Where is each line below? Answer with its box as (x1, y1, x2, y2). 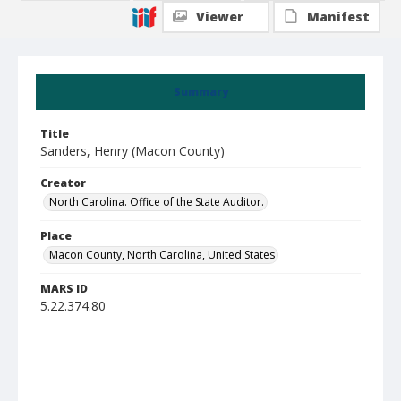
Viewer (196, 8, 243, 25)
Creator (40, 175, 86, 191)
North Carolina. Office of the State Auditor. (49, 194, 264, 209)
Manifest (307, 8, 370, 25)
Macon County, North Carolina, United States (49, 247, 275, 262)
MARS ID (40, 281, 88, 296)
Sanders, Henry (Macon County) (40, 142, 225, 159)
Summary (173, 84, 228, 99)
